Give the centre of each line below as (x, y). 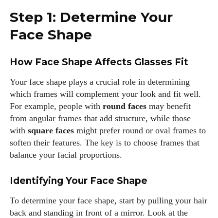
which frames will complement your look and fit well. (105, 94)
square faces (51, 130)
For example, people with (56, 106)
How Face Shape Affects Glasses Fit (99, 62)
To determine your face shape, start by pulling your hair (109, 200)
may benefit (169, 106)
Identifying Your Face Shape (79, 181)
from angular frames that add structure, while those (100, 118)
